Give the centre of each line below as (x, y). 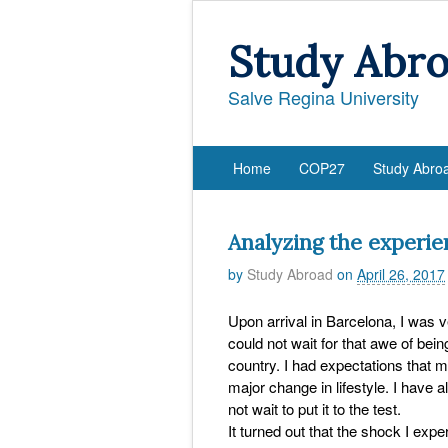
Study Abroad (290, 273)
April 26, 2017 (401, 273)
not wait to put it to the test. (314, 408)
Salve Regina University (323, 97)
